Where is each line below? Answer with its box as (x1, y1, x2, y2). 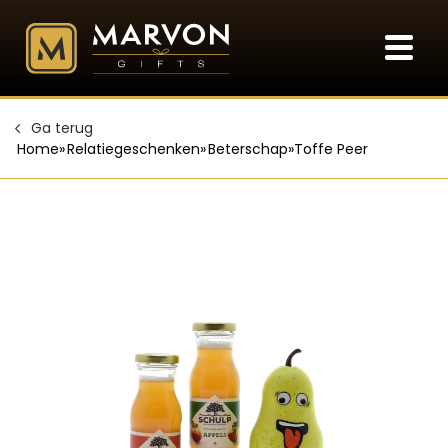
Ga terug (31, 118, 93, 138)
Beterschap (208, 139, 288, 159)
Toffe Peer (294, 139, 368, 159)
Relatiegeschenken (67, 139, 200, 159)
